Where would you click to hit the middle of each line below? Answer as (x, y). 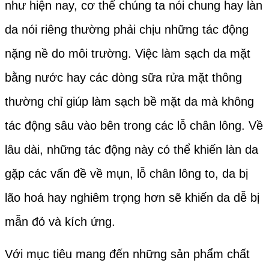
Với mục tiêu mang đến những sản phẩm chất (127, 254)
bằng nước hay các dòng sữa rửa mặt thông (123, 78)
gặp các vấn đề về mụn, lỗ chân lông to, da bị (126, 174)
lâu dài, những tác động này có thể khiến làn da (131, 150)
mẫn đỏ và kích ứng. (60, 222)
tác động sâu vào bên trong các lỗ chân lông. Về (134, 126)
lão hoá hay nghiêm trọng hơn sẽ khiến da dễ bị (132, 198)
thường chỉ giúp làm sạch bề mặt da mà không (129, 102)
